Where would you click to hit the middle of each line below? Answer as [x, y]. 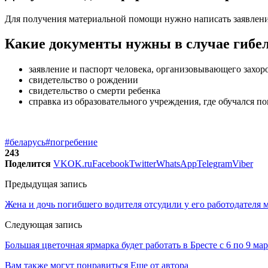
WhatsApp [176, 164]
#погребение [71, 142]
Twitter [143, 164]
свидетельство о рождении [83, 80]
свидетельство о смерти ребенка [95, 91]
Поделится [28, 164]
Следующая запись [43, 225]
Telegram [214, 164]
